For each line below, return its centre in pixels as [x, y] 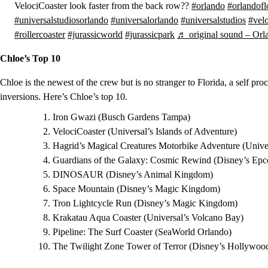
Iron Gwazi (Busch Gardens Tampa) [121, 117]
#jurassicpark [150, 34]
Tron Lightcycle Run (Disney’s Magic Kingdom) [145, 203]
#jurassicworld [95, 34]
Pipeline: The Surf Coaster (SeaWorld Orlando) [142, 232]
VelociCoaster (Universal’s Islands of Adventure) [145, 131]
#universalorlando [144, 20]
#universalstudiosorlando [61, 20]
